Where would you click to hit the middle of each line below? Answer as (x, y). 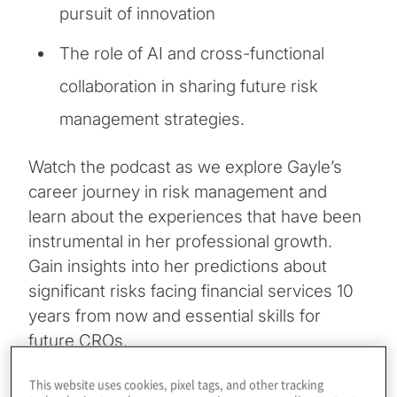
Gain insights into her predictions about (178, 267)
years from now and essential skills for (175, 316)
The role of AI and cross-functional (192, 54)
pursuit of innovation (137, 14)
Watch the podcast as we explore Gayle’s (185, 167)
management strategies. (152, 120)
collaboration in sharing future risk (189, 87)
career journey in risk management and (178, 192)
